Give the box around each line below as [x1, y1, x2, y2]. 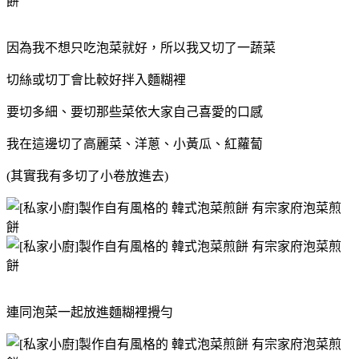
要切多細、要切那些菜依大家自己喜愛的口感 [6, 104, 263, 119]
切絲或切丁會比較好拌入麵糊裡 [6, 72, 186, 87]
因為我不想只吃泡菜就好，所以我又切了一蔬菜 [6, 40, 276, 54]
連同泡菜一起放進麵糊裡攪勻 [6, 305, 173, 319]
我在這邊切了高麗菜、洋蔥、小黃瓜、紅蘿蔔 [6, 136, 263, 151]
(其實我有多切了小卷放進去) [6, 168, 168, 183]
